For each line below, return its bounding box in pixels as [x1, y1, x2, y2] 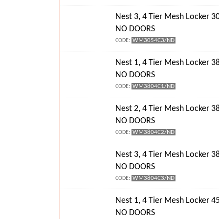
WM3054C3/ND [132, 37, 175, 44]
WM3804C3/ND [132, 175, 175, 181]
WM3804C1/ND [132, 83, 175, 89]
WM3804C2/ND [132, 129, 175, 135]
